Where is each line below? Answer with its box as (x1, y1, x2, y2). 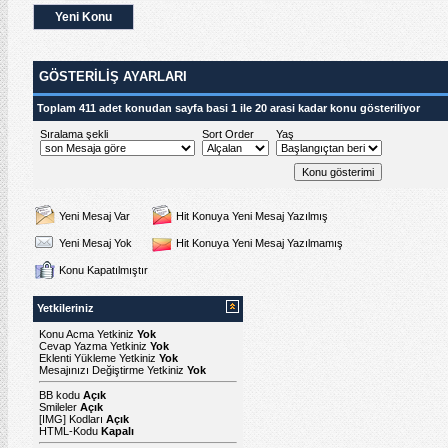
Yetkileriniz (37, 301, 94, 314)
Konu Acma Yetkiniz (39, 327, 137, 340)
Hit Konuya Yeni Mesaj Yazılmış (176, 209, 328, 222)
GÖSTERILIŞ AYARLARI (39, 68, 187, 84)
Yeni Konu (55, 9, 112, 24)
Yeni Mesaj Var (59, 209, 130, 222)
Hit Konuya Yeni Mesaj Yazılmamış (176, 236, 343, 249)
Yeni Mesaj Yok (59, 236, 132, 249)
